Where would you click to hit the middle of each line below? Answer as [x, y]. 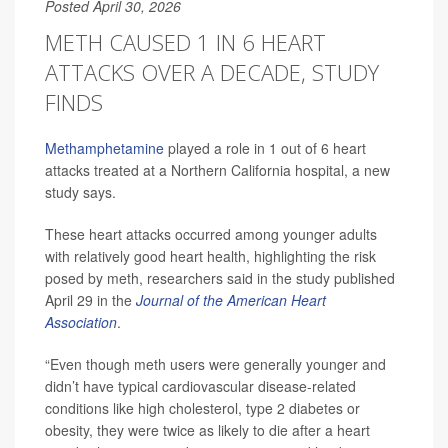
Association [81, 322]
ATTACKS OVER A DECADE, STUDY [212, 72]
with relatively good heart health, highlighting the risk [210, 256]
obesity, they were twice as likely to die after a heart [207, 430]
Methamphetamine [104, 148]
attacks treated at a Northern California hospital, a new [217, 170]
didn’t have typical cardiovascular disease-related [200, 386]
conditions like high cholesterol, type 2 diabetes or [202, 408]
